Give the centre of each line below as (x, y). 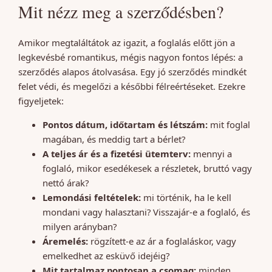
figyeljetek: (41, 100)
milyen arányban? (80, 226)
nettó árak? (66, 182)
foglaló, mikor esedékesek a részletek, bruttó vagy (147, 168)
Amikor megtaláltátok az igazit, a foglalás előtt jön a (127, 42)
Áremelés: (65, 241)
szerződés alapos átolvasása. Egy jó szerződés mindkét (132, 71)
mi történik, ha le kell (186, 197)
